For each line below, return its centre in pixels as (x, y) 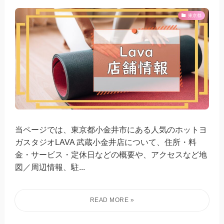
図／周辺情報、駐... (50, 167)
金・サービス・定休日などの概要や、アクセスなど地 (111, 155)
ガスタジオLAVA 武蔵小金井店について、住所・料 (106, 142)
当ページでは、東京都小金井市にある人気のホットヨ (111, 130)
